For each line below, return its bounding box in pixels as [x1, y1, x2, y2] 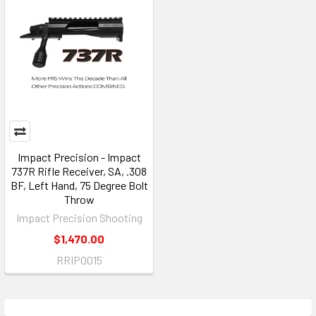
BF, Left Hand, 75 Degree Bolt [10, 178, 148, 192]
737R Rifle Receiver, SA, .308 [11, 164, 147, 178]
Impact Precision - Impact [17, 150, 141, 164]
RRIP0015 [56, 253, 102, 267]
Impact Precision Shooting [16, 211, 142, 224]
